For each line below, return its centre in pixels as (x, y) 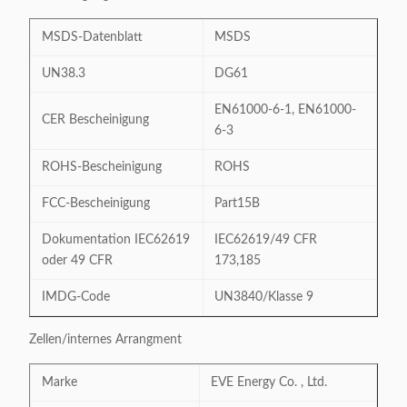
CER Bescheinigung (95, 120)
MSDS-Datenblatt (92, 37)
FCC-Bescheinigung (96, 203)
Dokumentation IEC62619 (116, 240)
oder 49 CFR (77, 261)
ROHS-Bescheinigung (102, 167)
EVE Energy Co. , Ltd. (269, 382)
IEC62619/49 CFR (266, 240)
